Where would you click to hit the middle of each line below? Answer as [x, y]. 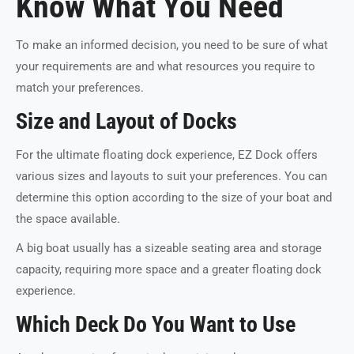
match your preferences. [81, 87]
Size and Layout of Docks [126, 121]
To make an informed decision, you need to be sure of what [172, 45]
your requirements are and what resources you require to [166, 66]
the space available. [70, 218]
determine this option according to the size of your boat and [174, 197]
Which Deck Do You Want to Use [156, 324]
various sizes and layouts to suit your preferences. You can [171, 176]
